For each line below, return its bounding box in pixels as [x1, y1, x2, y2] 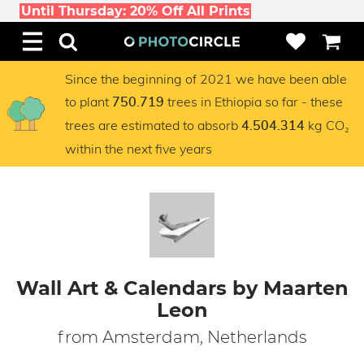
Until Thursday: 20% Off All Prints [20, 3, 250, 19]
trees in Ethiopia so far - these [164, 93, 343, 110]
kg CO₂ [305, 117, 349, 133]
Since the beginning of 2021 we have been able [65, 71, 347, 87]
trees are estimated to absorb [65, 117, 241, 133]
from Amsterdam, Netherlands [57, 327, 307, 347]
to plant [65, 93, 112, 110]
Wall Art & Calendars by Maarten [15, 276, 349, 300]
